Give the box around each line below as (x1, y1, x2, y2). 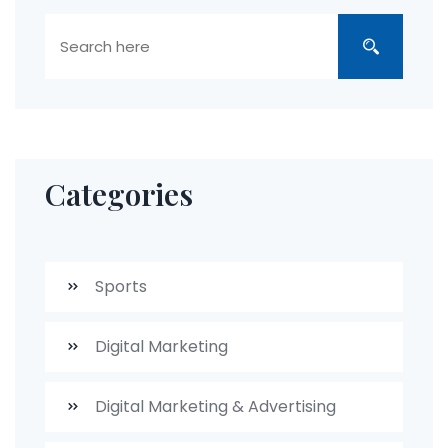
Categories (45, 174, 193, 215)
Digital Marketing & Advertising (91, 395, 336, 419)
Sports (91, 275, 147, 299)
